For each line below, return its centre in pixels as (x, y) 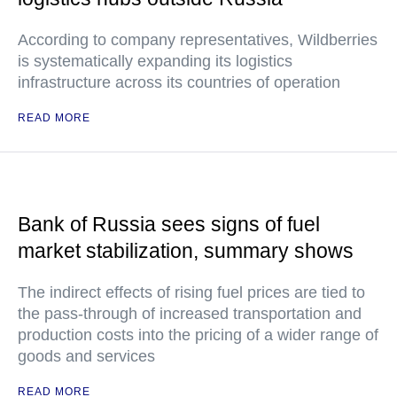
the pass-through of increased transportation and (190, 314)
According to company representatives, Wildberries (198, 40)
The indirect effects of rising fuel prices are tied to (191, 292)
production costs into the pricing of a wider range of (198, 335)
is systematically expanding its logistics (155, 61)
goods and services (86, 356)
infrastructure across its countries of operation (179, 82)
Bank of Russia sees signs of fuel (169, 224)
